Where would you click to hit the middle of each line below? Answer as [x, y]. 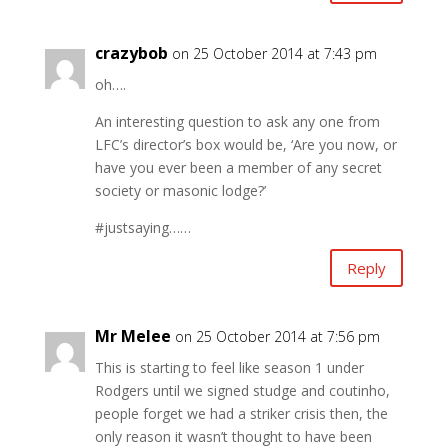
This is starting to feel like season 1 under [229, 368]
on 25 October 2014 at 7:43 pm [274, 54]
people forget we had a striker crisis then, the [241, 414]
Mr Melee [132, 336]
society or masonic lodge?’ [180, 191]
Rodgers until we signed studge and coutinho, [242, 391]
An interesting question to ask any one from [237, 122]
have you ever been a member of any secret [238, 168]
